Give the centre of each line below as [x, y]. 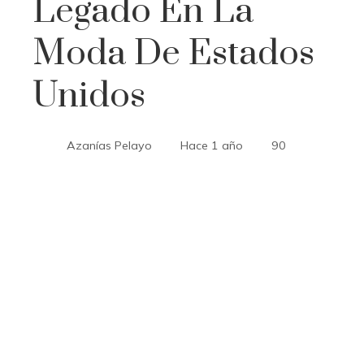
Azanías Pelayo [109, 145]
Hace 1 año [212, 145]
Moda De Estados [173, 54]
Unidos [89, 96]
